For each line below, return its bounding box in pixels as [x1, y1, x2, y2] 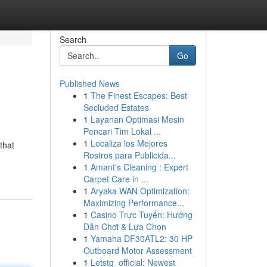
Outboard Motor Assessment [83, 244, 192, 256]
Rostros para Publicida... [83, 149, 176, 161]
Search [59, 33, 86, 45]
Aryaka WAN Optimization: [90, 185, 190, 197]
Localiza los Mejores [90, 137, 167, 149]
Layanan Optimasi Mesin [90, 113, 184, 125]
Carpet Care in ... [83, 173, 148, 185]
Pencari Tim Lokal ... [83, 125, 161, 137]
